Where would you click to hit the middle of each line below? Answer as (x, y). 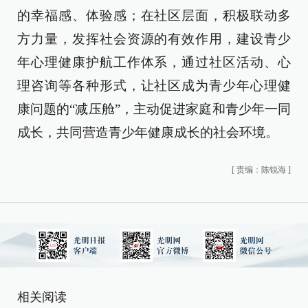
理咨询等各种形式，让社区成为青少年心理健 (154, 86)
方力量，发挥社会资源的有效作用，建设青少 (154, 39)
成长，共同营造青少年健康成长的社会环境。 (148, 132)
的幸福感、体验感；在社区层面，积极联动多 (154, 15)
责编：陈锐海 (261, 170)
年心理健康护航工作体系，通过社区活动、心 (154, 62)
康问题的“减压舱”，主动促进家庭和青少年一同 (154, 109)
